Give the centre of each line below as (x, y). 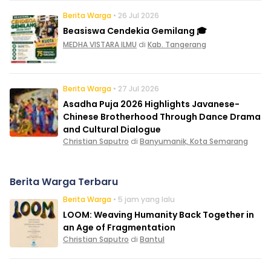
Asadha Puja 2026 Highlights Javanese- (151, 104)
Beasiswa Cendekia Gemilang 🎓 (135, 31)
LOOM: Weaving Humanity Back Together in (158, 215)
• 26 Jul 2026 (136, 16)
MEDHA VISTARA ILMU (100, 45)
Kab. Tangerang (177, 45)
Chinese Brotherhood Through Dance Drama (162, 117)
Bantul (152, 240)
